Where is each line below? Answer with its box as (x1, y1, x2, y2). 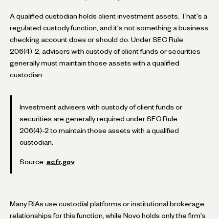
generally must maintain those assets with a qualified (10, 60, 179, 66)
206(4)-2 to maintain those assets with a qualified (20, 128, 179, 133)
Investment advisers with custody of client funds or (20, 104, 182, 109)
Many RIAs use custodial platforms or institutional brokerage (10, 201, 204, 206)
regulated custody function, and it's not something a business (10, 25, 208, 30)
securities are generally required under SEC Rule (20, 116, 177, 121)
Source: (20, 159, 46, 164)
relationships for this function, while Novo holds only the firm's (10, 213, 206, 218)
